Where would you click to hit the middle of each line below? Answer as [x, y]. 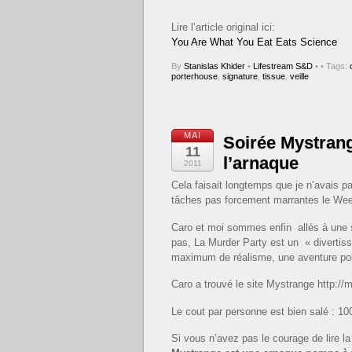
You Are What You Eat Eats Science [254, 42]
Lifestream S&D [283, 66]
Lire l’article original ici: [223, 27]
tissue [274, 77]
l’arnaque [261, 163]
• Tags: [335, 66]
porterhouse [194, 77]
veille [299, 77]
